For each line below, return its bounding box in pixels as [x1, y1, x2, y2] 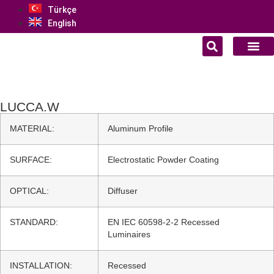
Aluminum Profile [108, 124, 173, 133]
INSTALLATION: [10, 261, 72, 270]
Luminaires [108, 230, 150, 239]
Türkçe [48, 5, 76, 15]
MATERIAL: [10, 124, 54, 133]
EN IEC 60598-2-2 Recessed [108, 218, 220, 227]
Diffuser [108, 187, 138, 196]
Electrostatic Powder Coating [108, 155, 219, 165]
